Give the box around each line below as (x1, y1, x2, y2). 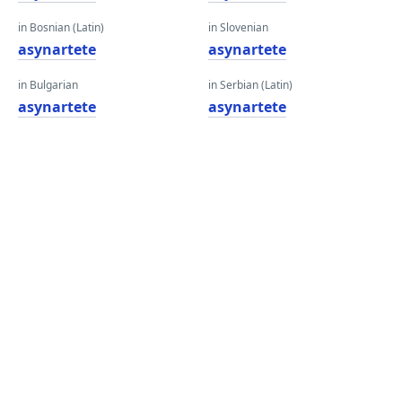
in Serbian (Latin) (208, 77, 293, 92)
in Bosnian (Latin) (18, 20, 104, 35)
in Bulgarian (18, 77, 78, 92)
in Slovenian (208, 20, 268, 35)
